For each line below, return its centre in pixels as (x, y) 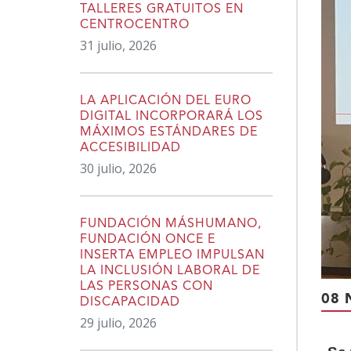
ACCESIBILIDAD (130, 148)
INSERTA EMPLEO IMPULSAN (172, 255)
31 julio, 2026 (118, 45)
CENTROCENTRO (135, 25)
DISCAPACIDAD (130, 302)
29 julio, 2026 (118, 322)
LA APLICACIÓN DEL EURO (166, 101)
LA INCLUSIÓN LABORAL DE (170, 271)
